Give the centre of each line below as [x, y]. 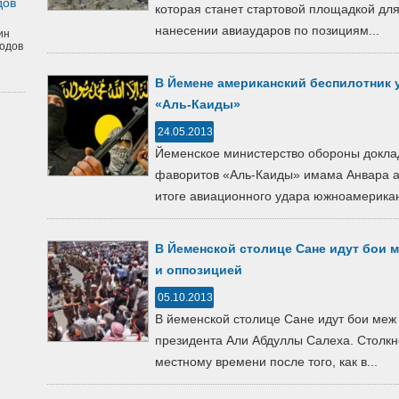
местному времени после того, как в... [266, 362]
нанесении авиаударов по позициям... [267, 30]
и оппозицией [199, 270]
